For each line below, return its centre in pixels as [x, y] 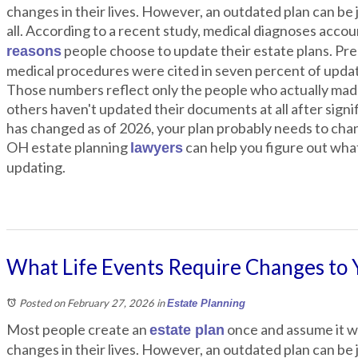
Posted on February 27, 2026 [87, 303]
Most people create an [78, 329]
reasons [34, 51]
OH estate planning [68, 147]
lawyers [157, 148]
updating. [36, 167]
